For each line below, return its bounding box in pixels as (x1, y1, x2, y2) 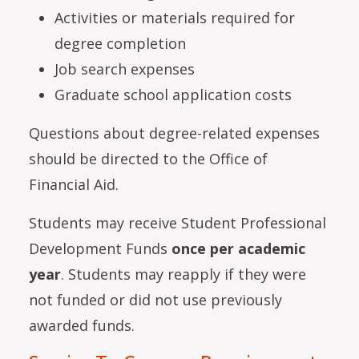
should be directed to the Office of (29, 148, 268, 168)
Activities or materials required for (54, 7, 295, 27)
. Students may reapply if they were (61, 264, 306, 284)
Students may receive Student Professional (29, 212, 326, 232)
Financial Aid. (29, 174, 123, 194)
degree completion (54, 33, 186, 53)
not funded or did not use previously (29, 289, 282, 309)
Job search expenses (54, 58, 195, 79)
